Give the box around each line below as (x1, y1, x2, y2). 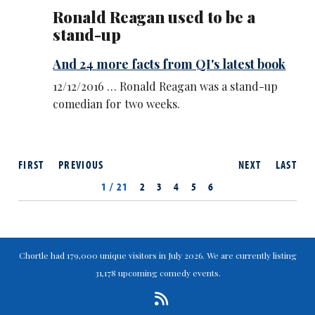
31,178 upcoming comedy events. (94, 266, 221, 278)
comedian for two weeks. (53, 96, 181, 112)
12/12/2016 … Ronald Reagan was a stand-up (53, 79, 278, 94)
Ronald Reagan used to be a (53, 6, 256, 28)
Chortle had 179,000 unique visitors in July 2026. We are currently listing (18, 249, 297, 261)
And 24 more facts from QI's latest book (53, 55, 286, 72)
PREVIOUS (58, 157, 104, 172)
